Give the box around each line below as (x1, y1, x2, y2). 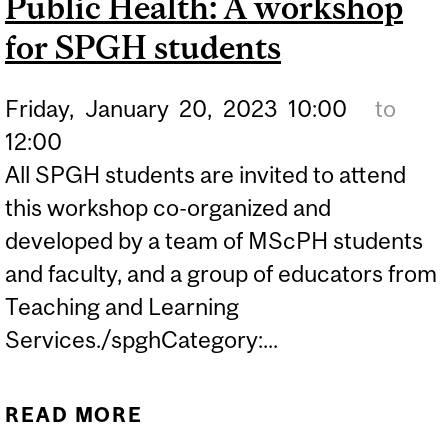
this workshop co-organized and (5, 193, 331, 221)
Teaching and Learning (5, 292, 239, 320)
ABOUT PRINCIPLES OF (164, 403, 427, 427)
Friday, (5, 94, 74, 122)
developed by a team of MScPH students (5, 226, 423, 254)
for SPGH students (5, 29, 281, 67)
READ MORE (5, 403, 144, 427)
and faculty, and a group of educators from (5, 259, 437, 287)
